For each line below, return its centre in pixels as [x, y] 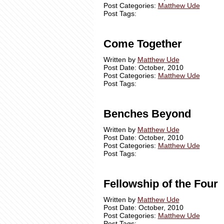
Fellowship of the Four [160, 184]
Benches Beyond [147, 114]
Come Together [142, 44]
